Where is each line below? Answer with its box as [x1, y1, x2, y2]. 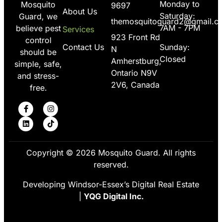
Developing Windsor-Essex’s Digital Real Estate [23, 179, 199, 189]
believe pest [15, 23, 61, 33]
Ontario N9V [111, 67, 157, 78]
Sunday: [160, 42, 190, 52]
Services [62, 24, 94, 34]
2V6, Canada [111, 79, 160, 90]
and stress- [17, 70, 59, 81]
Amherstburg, [111, 55, 162, 66]
